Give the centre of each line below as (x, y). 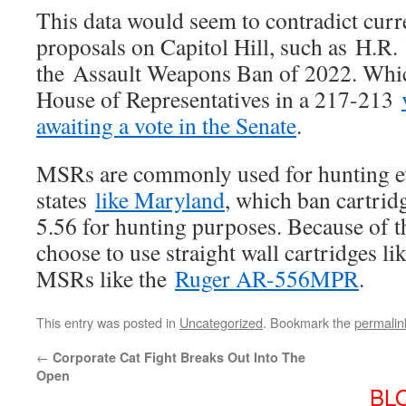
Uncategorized (221, 323)
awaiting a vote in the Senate (166, 126)
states (66, 200)
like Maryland (160, 200)
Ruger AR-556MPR (267, 279)
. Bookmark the (309, 323)
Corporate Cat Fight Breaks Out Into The (179, 358)
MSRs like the (106, 279)
